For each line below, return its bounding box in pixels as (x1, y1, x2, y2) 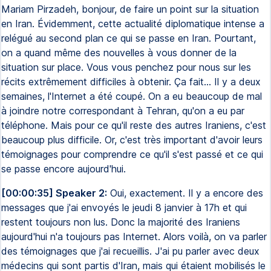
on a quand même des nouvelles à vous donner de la (1, 47, 237, 59)
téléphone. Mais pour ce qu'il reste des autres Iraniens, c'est (1, 119, 266, 131)
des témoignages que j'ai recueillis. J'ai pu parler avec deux (1, 245, 260, 257)
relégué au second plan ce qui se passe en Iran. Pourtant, (1, 32, 256, 44)
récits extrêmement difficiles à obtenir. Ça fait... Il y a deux (1, 76, 261, 88)
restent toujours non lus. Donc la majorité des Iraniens (1, 216, 240, 228)
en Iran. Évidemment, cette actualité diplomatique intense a (1, 18, 264, 30)
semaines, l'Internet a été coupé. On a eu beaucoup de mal (1, 90, 262, 102)
